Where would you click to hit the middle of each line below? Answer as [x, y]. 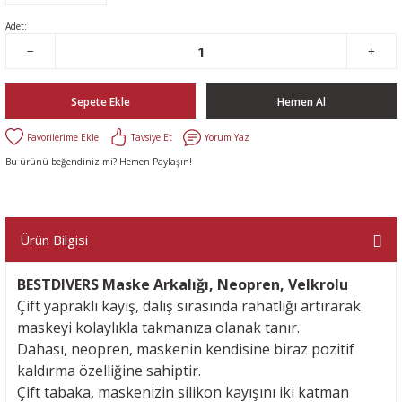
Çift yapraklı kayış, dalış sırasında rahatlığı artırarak [189, 306]
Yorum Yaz [227, 137]
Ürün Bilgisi [54, 240]
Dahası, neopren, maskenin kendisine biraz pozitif [186, 349]
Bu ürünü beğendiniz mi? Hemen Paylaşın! [99, 162]
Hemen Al [301, 101]
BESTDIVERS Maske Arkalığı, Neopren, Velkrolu [184, 284]
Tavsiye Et [152, 137]
